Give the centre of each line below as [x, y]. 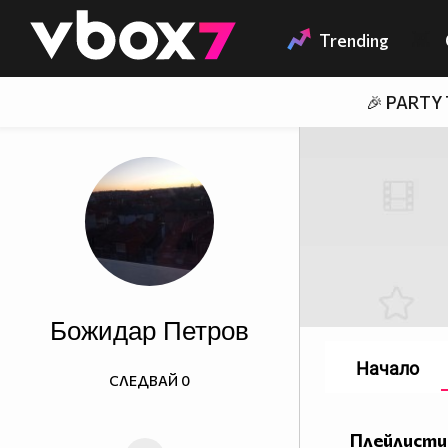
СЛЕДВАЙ [143, 381]
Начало [387, 369]
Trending [354, 41]
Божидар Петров [149, 331]
